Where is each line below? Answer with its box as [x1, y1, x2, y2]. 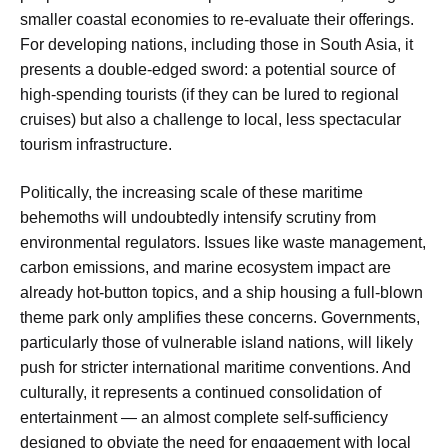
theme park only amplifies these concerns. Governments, [20, 308, 420, 326]
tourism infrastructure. [20, 136, 172, 154]
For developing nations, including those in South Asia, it [20, 36, 413, 54]
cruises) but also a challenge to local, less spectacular [20, 111, 401, 129]
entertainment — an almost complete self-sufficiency [20, 408, 388, 426]
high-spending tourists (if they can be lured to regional [20, 86, 399, 104]
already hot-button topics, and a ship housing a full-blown [20, 283, 423, 301]
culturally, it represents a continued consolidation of [20, 383, 381, 401]
